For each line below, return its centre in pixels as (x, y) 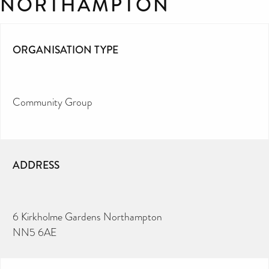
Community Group (53, 102)
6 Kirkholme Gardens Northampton (87, 216)
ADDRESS (36, 165)
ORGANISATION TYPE (65, 50)
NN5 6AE (35, 232)
